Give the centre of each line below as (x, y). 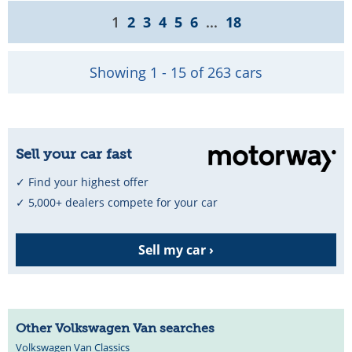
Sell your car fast (73, 154)
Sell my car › (176, 249)
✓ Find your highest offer (82, 181)
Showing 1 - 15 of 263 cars (176, 72)
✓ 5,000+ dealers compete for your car (117, 202)
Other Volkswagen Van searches (115, 328)
